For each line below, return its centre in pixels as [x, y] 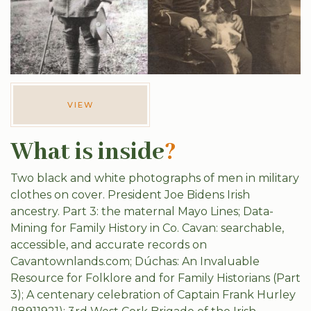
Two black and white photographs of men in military [155, 178]
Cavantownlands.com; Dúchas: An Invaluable [135, 261]
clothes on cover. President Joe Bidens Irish [130, 195]
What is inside [87, 152]
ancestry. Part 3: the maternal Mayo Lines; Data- [142, 211]
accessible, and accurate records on [109, 245]
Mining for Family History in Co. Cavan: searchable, [147, 228]
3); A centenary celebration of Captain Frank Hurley [153, 295]
